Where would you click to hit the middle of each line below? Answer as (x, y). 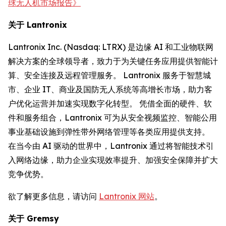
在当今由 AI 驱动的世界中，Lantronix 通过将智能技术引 (111, 146)
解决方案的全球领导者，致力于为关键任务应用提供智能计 (113, 61)
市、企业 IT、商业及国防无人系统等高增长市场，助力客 (110, 89)
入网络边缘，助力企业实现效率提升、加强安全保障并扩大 (113, 160)
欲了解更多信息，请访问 (53, 196)
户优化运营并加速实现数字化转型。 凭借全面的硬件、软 (110, 103)
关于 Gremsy (34, 218)
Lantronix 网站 (127, 196)
